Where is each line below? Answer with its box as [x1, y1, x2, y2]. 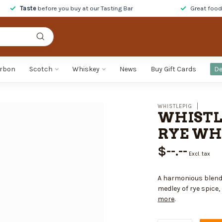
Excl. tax [189, 151, 211, 157]
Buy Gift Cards [150, 65, 196, 73]
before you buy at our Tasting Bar [36, 4, 133, 12]
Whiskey [72, 65, 100, 73]
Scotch [29, 65, 53, 73]
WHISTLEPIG [158, 103, 193, 110]
